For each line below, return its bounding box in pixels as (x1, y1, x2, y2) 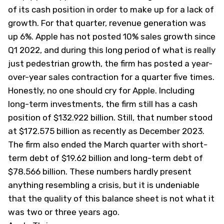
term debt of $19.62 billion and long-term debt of (8, 153, 203, 163)
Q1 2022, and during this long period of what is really (8, 45, 215, 55)
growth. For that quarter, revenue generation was (8, 18, 206, 28)
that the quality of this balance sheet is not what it (8, 193, 214, 203)
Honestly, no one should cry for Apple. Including (8, 85, 194, 95)
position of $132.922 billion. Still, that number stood (8, 112, 212, 122)
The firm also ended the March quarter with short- (8, 139, 207, 149)
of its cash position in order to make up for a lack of (8, 4, 214, 14)
